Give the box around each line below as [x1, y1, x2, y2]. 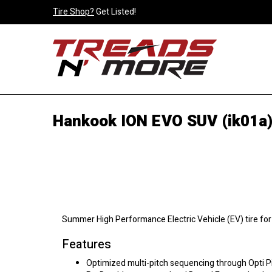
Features [62, 236, 111, 253]
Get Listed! [94, 5, 136, 18]
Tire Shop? [53, 5, 94, 18]
